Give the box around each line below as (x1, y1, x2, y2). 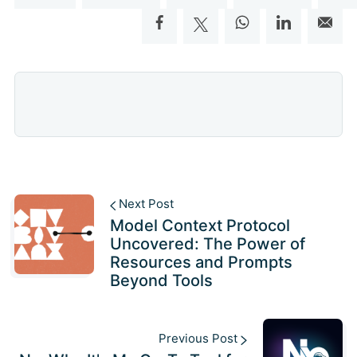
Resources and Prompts (109, 253, 292, 273)
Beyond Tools (109, 271, 213, 291)
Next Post (116, 196, 175, 212)
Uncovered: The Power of (109, 234, 305, 254)
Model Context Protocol (109, 216, 290, 236)
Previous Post (159, 330, 241, 346)
